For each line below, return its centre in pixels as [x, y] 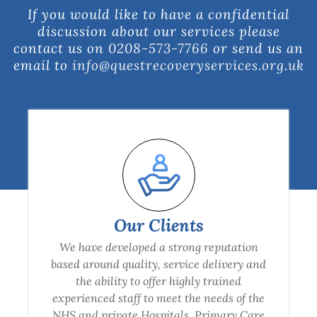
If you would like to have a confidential [158, 13]
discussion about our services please [158, 30]
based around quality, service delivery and [158, 264]
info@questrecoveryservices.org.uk [188, 64]
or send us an [256, 47]
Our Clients [158, 225]
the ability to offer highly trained [158, 281]
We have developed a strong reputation [158, 247]
